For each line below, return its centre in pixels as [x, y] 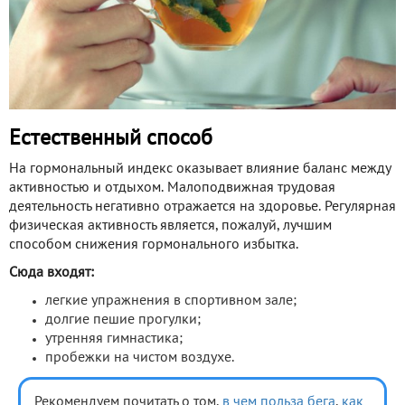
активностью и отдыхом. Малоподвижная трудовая [172, 188]
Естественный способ [111, 140]
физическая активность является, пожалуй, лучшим [170, 226]
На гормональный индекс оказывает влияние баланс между [200, 170]
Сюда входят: [52, 273]
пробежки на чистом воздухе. [140, 358]
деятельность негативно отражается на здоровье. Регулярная [202, 207]
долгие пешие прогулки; [123, 320]
